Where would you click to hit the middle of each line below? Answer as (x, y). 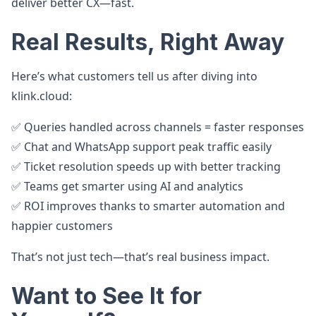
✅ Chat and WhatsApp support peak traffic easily (141, 147)
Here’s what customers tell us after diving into (134, 76)
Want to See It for (107, 296)
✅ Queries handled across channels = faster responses (158, 127)
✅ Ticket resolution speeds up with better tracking (146, 166)
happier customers (62, 226)
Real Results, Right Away (148, 42)
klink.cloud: (42, 96)
